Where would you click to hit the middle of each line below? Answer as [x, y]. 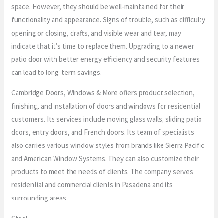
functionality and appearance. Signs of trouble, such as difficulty [109, 19]
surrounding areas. [40, 198]
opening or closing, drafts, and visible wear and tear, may [96, 33]
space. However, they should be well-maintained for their [98, 6]
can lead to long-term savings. [57, 72]
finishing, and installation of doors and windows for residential [106, 106]
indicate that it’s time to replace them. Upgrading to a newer [103, 46]
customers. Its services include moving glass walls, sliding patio [107, 119]
